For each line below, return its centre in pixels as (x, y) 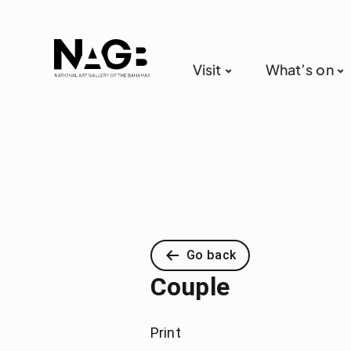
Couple (190, 287)
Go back (211, 255)
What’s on (299, 70)
